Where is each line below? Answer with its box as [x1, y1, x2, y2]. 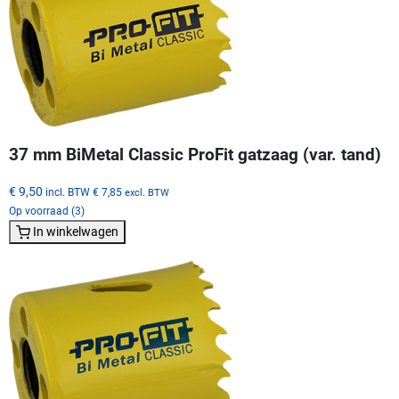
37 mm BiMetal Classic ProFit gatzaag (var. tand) [9, 144, 381, 165]
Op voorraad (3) [9, 204, 85, 217]
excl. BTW [125, 186, 169, 199]
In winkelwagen [33, 224, 118, 239]
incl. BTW [45, 184, 90, 199]
